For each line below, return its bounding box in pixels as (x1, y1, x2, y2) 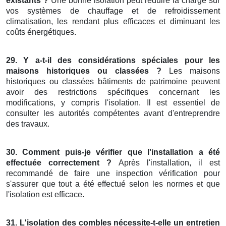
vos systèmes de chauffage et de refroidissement (6, 7, 220, 16)
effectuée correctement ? (6, 158, 112, 167)
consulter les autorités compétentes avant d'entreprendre (6, 109, 220, 118)
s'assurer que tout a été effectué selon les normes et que (6, 180, 220, 189)
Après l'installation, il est (111, 158, 220, 167)
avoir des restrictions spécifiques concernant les (6, 88, 220, 97)
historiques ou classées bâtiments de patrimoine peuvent (6, 77, 220, 86)
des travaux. (6, 120, 49, 129)
